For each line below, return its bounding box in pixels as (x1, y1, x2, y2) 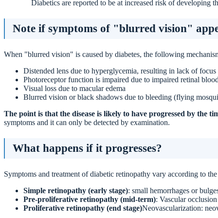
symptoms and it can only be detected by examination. (4, 118, 170, 127)
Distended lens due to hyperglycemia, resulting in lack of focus (23, 66, 216, 75)
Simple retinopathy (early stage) (23, 186, 128, 195)
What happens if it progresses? (13, 142, 162, 154)
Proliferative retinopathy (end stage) (23, 203, 142, 212)
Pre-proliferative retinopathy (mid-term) (23, 195, 156, 203)
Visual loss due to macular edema (23, 84, 126, 92)
